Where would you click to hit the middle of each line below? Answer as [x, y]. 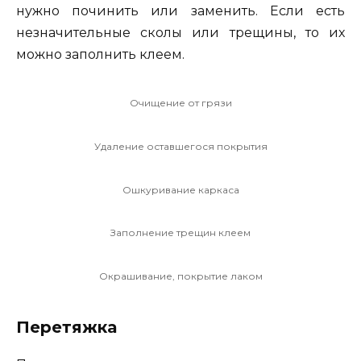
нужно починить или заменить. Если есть [180, 11]
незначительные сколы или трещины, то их [180, 33]
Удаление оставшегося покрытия [180, 147]
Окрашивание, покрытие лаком [180, 276]
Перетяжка [66, 328]
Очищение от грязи [180, 103]
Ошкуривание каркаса [180, 189]
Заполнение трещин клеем [180, 233]
